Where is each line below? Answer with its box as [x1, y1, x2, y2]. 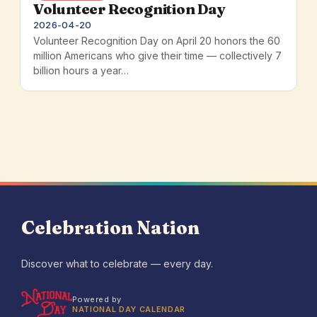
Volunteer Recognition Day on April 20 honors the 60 [33, 35, 280, 47]
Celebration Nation [21, 217, 200, 240]
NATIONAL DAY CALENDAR [72, 304, 185, 314]
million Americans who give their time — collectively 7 [33, 50, 282, 62]
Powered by [72, 294, 122, 304]
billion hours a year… [33, 64, 129, 77]
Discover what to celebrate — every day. [21, 257, 213, 270]
